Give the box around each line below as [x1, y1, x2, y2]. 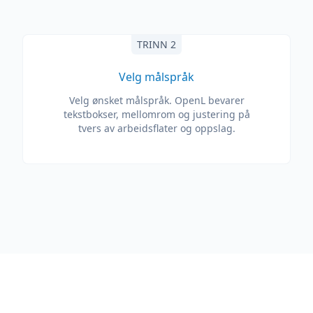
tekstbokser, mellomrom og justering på [63, 108, 250, 121]
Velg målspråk [119, 69, 194, 85]
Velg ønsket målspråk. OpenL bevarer [68, 94, 245, 107]
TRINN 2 [137, 38, 176, 51]
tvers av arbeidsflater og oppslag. [78, 122, 235, 135]
